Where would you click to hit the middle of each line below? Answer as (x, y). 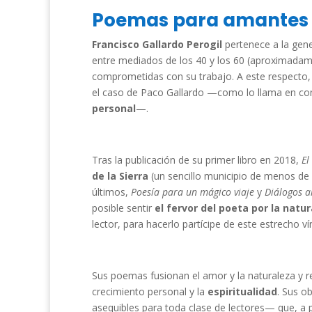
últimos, (111, 192)
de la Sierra (120, 176)
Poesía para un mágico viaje (194, 192)
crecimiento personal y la (150, 291)
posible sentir (123, 208)
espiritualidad (242, 291)
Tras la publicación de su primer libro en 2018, (197, 160)
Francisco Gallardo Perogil (157, 44)
